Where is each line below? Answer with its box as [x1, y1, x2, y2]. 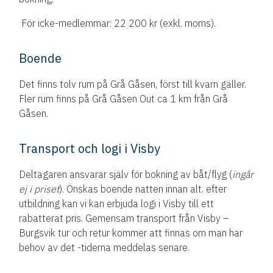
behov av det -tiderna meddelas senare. [19, 241, 190, 253]
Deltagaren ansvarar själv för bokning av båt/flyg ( [19, 168, 233, 180]
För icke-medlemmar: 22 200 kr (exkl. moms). [19, 16, 216, 29]
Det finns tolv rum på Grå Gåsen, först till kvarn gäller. [19, 77, 247, 90]
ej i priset [19, 182, 60, 195]
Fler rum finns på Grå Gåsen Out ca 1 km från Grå [19, 92, 229, 105]
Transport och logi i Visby [19, 140, 161, 157]
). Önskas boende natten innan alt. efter [59, 182, 227, 195]
